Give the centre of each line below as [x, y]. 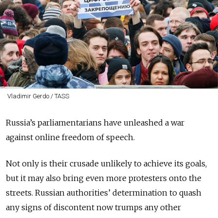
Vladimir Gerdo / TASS [38, 96]
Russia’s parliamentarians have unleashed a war [95, 122]
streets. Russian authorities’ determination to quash [104, 192]
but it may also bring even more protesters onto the [104, 178]
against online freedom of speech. [70, 137]
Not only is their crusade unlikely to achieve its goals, [106, 163]
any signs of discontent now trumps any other [93, 207]
